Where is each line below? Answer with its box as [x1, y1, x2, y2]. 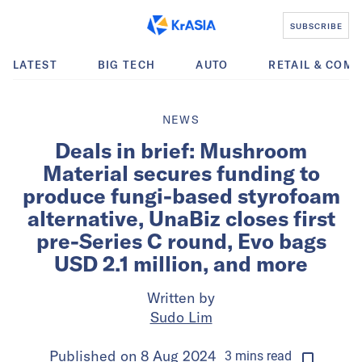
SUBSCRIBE [289, 20, 343, 31]
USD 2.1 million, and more [54, 250, 308, 277]
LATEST [13, 58, 57, 71]
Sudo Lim [149, 308, 213, 326]
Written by [147, 288, 215, 307]
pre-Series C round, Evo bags [36, 228, 326, 255]
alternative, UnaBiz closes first [27, 205, 335, 232]
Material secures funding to [42, 160, 320, 187]
